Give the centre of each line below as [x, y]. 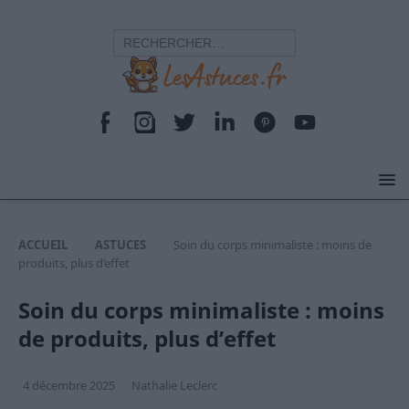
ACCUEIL [43, 245]
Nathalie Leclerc [174, 385]
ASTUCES [121, 245]
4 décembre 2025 [69, 385]
